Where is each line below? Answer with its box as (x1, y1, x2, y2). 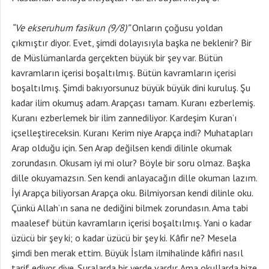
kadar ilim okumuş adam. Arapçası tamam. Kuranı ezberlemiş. (11, 97, 255, 109)
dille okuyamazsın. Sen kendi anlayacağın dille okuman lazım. (11, 172, 257, 184)
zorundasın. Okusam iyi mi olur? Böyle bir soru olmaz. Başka (11, 157, 250, 169)
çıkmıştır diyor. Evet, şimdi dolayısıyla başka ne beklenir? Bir (11, 37, 252, 49)
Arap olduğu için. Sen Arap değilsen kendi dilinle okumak (11, 142, 232, 154)
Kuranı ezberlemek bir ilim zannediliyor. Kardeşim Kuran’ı (11, 112, 237, 124)
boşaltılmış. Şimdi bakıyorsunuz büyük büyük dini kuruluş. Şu (11, 82, 250, 94)
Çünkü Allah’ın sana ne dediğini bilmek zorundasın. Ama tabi (11, 202, 248, 214)
